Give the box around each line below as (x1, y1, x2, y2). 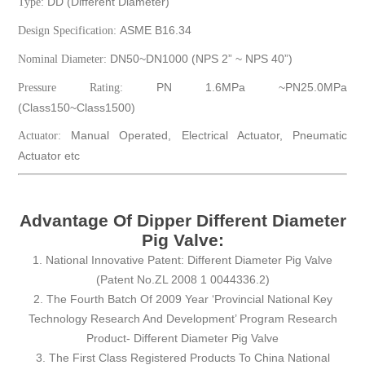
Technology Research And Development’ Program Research (28, 312, 337, 326)
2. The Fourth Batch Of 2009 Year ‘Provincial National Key (33, 292, 332, 306)
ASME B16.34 (120, 24, 192, 37)
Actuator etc (18, 149, 81, 163)
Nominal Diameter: (18, 53, 111, 66)
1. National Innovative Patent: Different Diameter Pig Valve (33, 253, 332, 267)
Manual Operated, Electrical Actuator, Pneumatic (71, 129, 347, 143)
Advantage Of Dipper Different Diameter (19, 211, 346, 231)
